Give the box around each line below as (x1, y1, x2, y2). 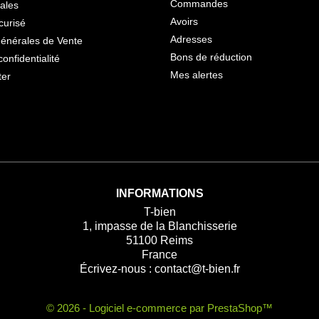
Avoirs (170, 16, 198, 28)
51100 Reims (126, 234, 193, 247)
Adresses (170, 33, 212, 46)
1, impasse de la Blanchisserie (82, 220, 237, 233)
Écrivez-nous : (79, 263, 155, 276)
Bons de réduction (170, 51, 252, 63)
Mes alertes (170, 69, 223, 81)
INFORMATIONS (115, 187, 204, 200)
